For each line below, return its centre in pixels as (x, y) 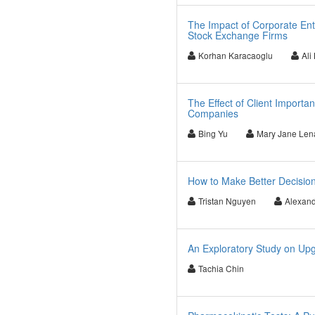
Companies (213, 113)
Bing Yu (213, 133)
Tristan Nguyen (227, 201)
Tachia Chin (221, 268)
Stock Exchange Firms (237, 35)
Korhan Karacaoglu (235, 55)
